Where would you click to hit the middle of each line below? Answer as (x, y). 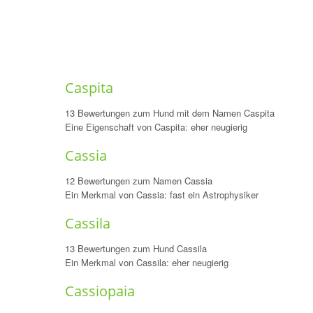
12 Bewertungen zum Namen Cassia (138, 181)
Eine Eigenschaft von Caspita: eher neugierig (156, 127)
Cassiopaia (100, 291)
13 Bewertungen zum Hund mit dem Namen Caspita (169, 113)
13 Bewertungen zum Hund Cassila (136, 248)
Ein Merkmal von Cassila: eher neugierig (146, 262)
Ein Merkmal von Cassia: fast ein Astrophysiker (161, 195)
